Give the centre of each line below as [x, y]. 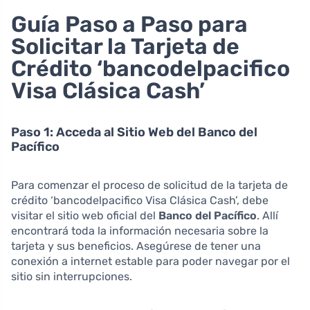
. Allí [267, 216]
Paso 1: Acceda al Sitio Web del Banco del [134, 133]
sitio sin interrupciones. [72, 277]
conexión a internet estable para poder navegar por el [151, 262]
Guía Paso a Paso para [129, 25]
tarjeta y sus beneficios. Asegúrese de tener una [136, 246]
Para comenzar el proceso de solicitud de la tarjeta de [149, 185]
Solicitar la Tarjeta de [125, 47]
